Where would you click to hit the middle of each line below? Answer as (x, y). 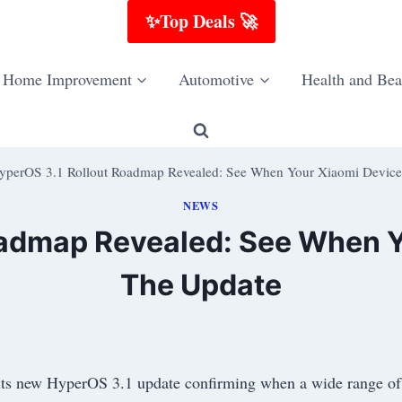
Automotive (217, 79)
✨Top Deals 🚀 (201, 21)
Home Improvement (67, 79)
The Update (201, 284)
